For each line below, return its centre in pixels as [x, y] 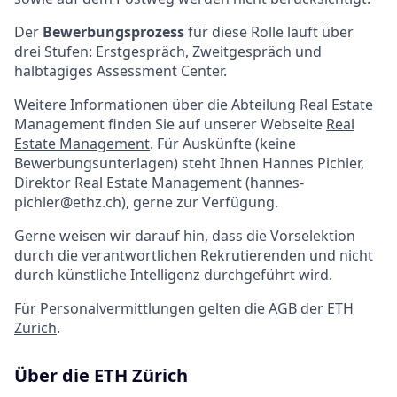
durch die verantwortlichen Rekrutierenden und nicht [194, 256]
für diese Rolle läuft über [269, 32]
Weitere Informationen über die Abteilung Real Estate [194, 105]
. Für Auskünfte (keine [223, 144]
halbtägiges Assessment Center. [121, 71]
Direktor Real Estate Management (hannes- [159, 183]
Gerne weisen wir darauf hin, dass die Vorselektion [185, 236]
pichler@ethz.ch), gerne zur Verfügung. [146, 202]
